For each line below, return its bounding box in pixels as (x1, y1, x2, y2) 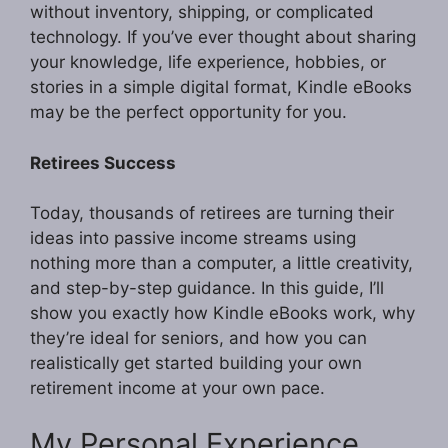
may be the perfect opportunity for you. (30, 102, 347, 123)
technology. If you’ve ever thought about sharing (30, 27, 416, 48)
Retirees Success (30, 152, 176, 173)
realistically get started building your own (30, 353, 362, 374)
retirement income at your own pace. (30, 378, 325, 399)
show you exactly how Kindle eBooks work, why (30, 303, 415, 324)
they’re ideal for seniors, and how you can (30, 328, 367, 349)
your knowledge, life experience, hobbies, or (30, 52, 386, 73)
